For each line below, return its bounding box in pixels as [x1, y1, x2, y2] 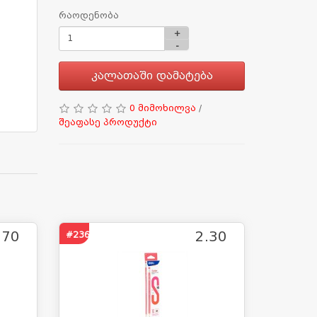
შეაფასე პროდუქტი [59, 117, 158, 127]
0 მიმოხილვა [129, 103, 197, 113]
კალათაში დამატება [91, 69, 213, 82]
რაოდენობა [59, 10, 120, 21]
